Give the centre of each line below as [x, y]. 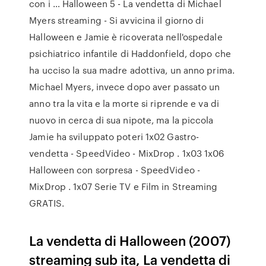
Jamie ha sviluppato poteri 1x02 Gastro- [114, 137]
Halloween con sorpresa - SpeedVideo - [115, 170]
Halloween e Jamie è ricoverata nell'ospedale [126, 37]
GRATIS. [47, 203]
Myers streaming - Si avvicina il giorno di [117, 20]
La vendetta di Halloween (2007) [130, 240]
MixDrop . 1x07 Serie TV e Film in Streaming [123, 186]
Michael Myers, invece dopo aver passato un [125, 87]
